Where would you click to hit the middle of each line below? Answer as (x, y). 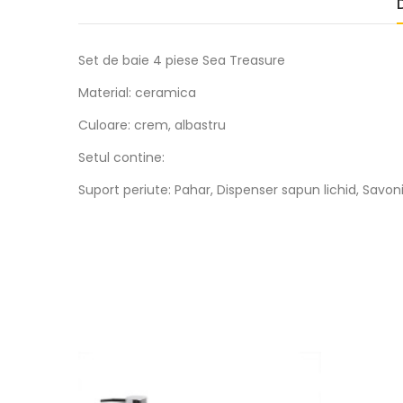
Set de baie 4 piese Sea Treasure (182, 60)
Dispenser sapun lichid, (290, 189)
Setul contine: (121, 157)
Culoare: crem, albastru (152, 125)
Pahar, (196, 189)
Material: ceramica (137, 92)
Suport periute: (126, 189)
